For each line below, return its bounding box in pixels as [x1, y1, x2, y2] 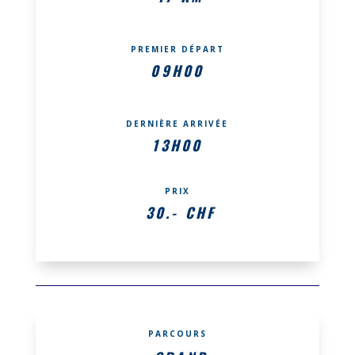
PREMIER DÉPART [130, 43, 224, 55]
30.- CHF [145, 201, 216, 223]
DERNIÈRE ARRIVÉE [126, 117, 229, 129]
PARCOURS [147, 327, 207, 339]
